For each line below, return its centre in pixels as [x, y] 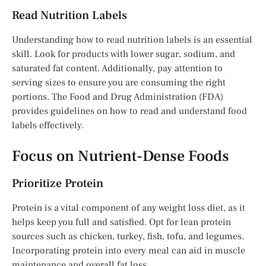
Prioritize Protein [58, 183]
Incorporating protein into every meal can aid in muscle [129, 250]
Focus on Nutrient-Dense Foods [121, 156]
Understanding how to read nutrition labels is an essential [132, 39]
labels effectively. [48, 125]
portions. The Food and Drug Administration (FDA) [118, 96]
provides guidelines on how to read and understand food [129, 111]
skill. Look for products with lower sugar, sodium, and [123, 54]
